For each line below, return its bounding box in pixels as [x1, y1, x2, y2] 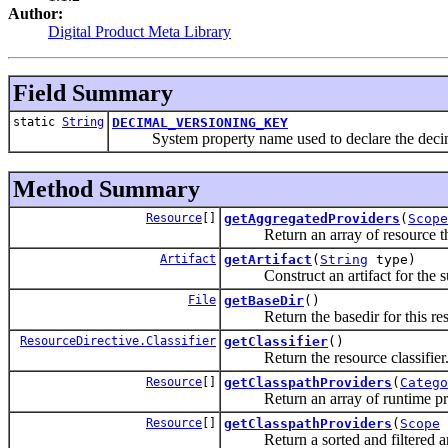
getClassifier [224, 333, 328, 349]
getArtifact [224, 251, 312, 267]
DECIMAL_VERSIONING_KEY [112, 114, 288, 130]
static [13, 114, 62, 129]
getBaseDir [224, 292, 304, 308]
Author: [8, 4, 63, 22]
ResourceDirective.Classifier [20, 333, 216, 348]
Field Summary [13, 79, 173, 106]
